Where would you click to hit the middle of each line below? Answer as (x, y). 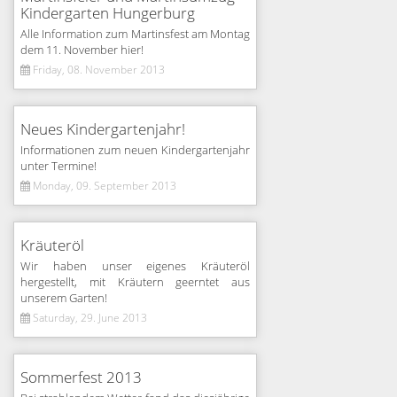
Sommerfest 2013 (81, 378)
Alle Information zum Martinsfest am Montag (135, 35)
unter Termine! (58, 167)
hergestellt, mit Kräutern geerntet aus (135, 283)
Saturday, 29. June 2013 (89, 318)
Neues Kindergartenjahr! (103, 130)
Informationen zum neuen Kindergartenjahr (135, 151)
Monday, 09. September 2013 (103, 186)
